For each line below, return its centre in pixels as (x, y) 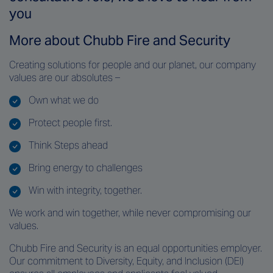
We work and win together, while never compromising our (130, 213)
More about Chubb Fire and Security (120, 40)
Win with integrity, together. (85, 190)
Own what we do (64, 100)
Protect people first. (70, 122)
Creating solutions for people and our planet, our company (133, 65)
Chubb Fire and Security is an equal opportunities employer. (136, 248)
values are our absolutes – (65, 77)
